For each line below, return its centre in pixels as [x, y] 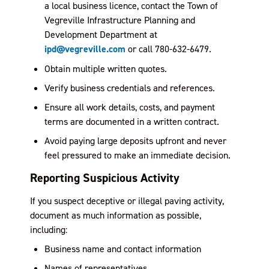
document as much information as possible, [116, 215]
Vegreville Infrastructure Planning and [120, 20]
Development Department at [101, 34]
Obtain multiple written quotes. [106, 68]
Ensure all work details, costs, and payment [130, 107]
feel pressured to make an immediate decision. [138, 155]
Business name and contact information [123, 249]
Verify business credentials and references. [130, 88]
